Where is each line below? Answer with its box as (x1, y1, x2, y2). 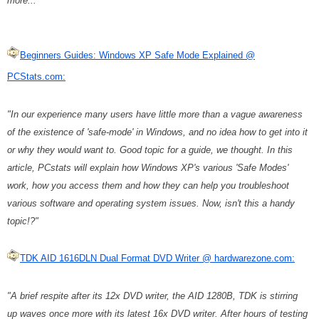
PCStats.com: (7, 70, 66, 82)
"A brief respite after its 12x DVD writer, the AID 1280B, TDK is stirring (7, 290, 298, 301)
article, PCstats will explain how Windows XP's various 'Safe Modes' (7, 162, 288, 173)
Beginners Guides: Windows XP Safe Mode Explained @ (20, 49, 255, 61)
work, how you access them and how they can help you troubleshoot (7, 179, 289, 191)
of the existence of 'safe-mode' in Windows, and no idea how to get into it (7, 126, 308, 137)
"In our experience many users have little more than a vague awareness (7, 108, 303, 120)
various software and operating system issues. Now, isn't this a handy (7, 197, 295, 209)
